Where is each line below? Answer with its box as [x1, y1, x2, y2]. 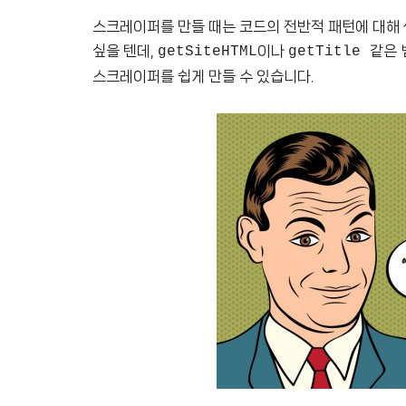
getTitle [288, 43, 370, 60]
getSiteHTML [158, 43, 257, 60]
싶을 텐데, [92, 43, 158, 59]
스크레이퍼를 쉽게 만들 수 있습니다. [92, 68, 314, 84]
